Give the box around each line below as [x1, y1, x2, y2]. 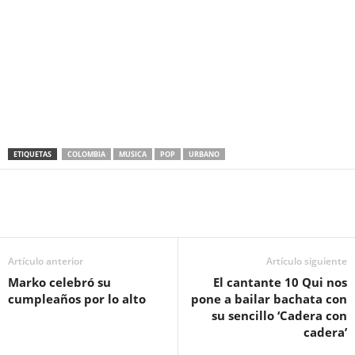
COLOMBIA [67, 148, 105, 159]
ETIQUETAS [13, 148, 52, 159]
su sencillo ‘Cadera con [212, 307, 347, 323]
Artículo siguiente [266, 254, 347, 268]
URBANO [189, 148, 219, 159]
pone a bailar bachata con [191, 290, 347, 307]
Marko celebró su [8, 273, 111, 290]
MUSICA [119, 148, 147, 159]
